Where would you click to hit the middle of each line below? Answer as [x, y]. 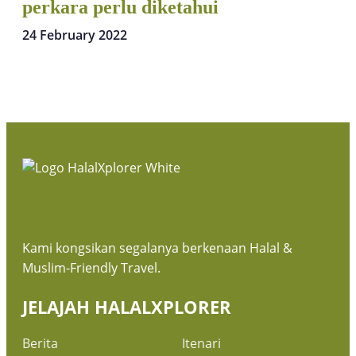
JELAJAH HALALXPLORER [127, 307]
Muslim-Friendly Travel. [91, 267]
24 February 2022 [75, 35]
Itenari [201, 343]
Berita [40, 343]
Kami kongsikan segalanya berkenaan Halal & [157, 248]
